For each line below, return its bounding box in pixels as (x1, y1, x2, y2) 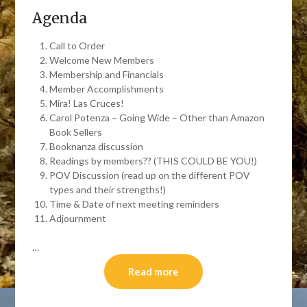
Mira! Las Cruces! (49, 97, 125, 109)
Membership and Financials (49, 69, 164, 80)
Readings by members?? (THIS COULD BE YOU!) (49, 155, 258, 167)
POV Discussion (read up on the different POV (49, 169, 251, 181)
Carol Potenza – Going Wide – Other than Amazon (49, 112, 265, 123)
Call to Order (49, 40, 106, 51)
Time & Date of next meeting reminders (49, 198, 220, 210)
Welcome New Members (49, 54, 155, 66)
